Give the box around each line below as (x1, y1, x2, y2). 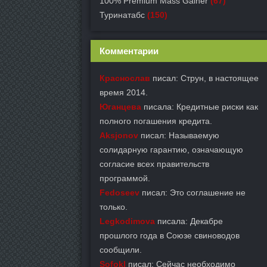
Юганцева (100, 102, 141, 111)
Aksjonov (100, 131, 138, 140)
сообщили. (100, 245, 142, 254)
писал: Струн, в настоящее (150, 73, 259, 83)
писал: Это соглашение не (139, 188, 246, 197)
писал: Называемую (138, 131, 219, 140)
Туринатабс (100, 10, 145, 20)
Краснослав (100, 73, 150, 83)
